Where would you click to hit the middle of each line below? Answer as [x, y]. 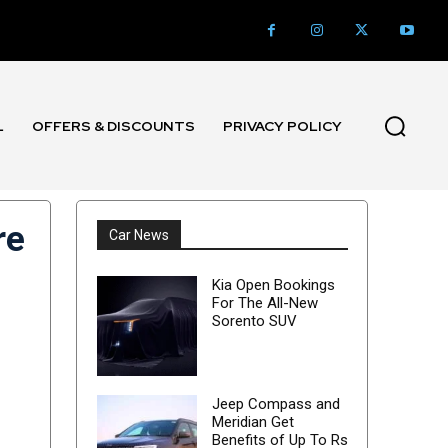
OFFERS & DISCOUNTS [114, 125]
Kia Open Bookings [273, 285]
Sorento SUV [254, 321]
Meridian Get [252, 422]
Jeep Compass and [275, 404]
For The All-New [264, 303]
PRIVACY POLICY [283, 125]
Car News [138, 235]
